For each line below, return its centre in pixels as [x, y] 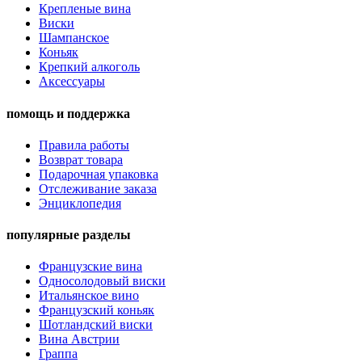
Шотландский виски [96, 325]
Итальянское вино [89, 296]
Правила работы [84, 145]
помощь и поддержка [68, 113]
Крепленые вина [85, 9]
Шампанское [74, 38]
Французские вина [90, 267]
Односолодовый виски [102, 281]
